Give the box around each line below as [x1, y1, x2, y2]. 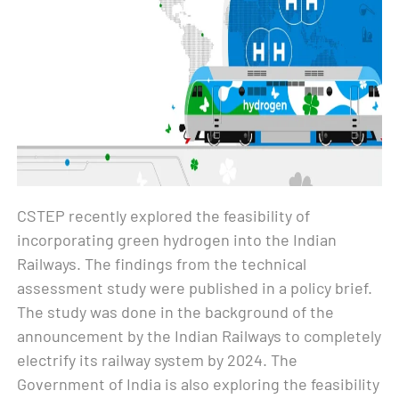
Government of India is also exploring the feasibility [17, 373, 380, 394]
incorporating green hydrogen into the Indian [17, 229, 338, 249]
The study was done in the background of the [17, 301, 335, 322]
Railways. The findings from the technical [17, 253, 307, 273]
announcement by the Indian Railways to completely [17, 325, 382, 346]
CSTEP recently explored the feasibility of [17, 205, 311, 225]
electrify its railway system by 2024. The [17, 349, 298, 370]
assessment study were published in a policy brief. [17, 277, 373, 297]
